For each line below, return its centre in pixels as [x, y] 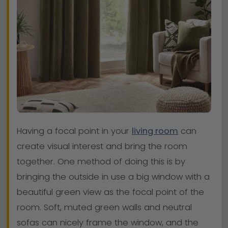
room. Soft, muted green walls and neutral [104, 208]
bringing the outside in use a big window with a [113, 177]
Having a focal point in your [74, 131]
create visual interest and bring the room [102, 147]
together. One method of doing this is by [101, 162]
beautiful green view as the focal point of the [110, 192]
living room [155, 131]
